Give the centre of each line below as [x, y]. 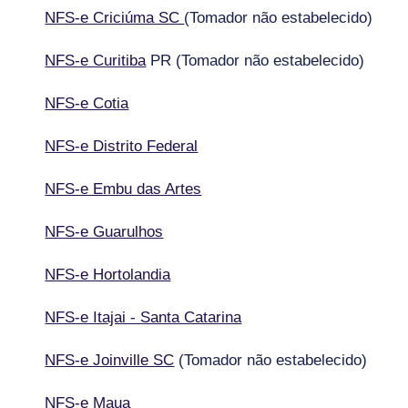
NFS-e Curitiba [96, 60]
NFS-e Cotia [87, 103]
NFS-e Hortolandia [108, 274]
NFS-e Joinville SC [110, 360]
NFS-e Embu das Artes [123, 189]
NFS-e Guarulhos [104, 231]
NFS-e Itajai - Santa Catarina [143, 317]
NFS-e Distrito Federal [122, 146]
